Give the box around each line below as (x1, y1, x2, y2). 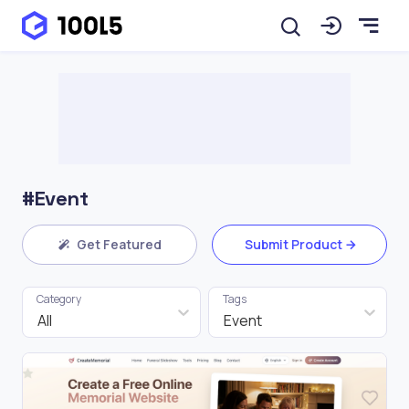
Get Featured (76, 236, 162, 253)
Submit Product (244, 236, 342, 253)
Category (37, 291, 81, 307)
